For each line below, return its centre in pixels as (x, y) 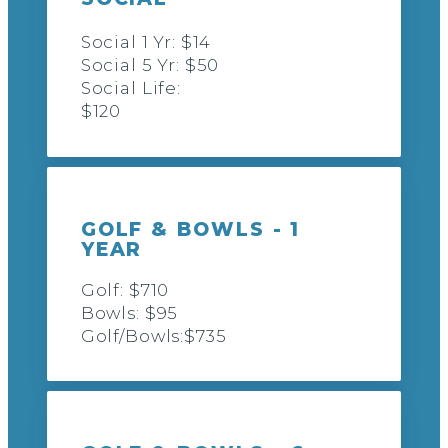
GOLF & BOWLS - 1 (190, 229)
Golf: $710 (125, 289)
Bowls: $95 (129, 312)
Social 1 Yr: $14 (146, 42)
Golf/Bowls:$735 (153, 335)
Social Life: (130, 88)
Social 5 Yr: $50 (150, 65)
